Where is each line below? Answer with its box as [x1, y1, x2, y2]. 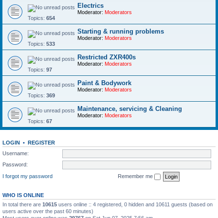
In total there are [2, 201, 42, 207]
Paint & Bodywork [77, 79, 131, 87]
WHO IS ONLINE [2, 192, 44, 198]
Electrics [77, 2, 104, 10]
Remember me [118, 173, 154, 180]
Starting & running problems [77, 28, 164, 36]
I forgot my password [2, 173, 53, 180]
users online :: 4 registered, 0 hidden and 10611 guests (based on [57, 201, 213, 207]
